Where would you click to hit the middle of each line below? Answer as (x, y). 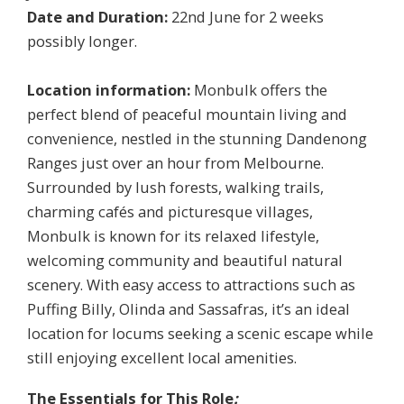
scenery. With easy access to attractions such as (191, 285)
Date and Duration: (99, 17)
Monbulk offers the (261, 90)
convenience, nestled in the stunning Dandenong (197, 139)
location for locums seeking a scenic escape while (200, 334)
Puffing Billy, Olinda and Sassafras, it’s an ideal (188, 309)
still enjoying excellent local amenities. (162, 358)
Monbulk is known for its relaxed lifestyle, (173, 236)
